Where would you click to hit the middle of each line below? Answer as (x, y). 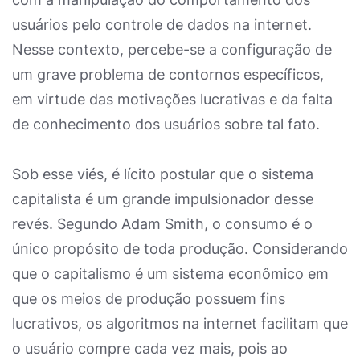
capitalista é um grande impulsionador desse (163, 199)
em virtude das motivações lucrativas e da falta (172, 99)
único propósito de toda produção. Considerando (180, 249)
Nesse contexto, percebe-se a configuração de (172, 49)
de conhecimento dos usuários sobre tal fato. (168, 124)
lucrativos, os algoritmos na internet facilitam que (180, 323)
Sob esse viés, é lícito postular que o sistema (163, 174)
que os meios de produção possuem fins (149, 299)
